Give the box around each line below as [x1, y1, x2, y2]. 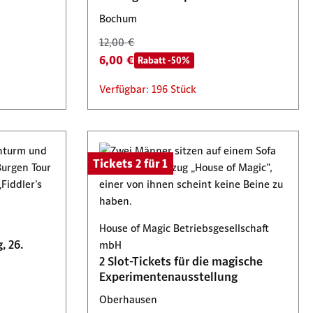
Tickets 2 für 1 [92, 156, 168, 171]
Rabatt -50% [138, 54, 191, 66]
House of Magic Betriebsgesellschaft [99, 221, 269, 235]
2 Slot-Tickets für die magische [99, 254, 264, 269]
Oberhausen [99, 293, 157, 306]
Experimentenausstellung [99, 269, 238, 284]
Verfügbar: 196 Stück [99, 82, 196, 96]
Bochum [99, 12, 137, 25]
